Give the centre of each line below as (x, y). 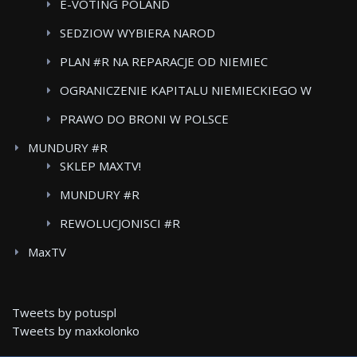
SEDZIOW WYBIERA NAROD (137, 33)
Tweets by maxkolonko (76, 331)
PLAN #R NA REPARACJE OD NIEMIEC (164, 62)
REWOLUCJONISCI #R (120, 224)
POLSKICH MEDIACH (118, 109)
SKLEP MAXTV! (100, 166)
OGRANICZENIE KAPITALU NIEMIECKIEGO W (186, 90)
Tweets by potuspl (64, 313)
